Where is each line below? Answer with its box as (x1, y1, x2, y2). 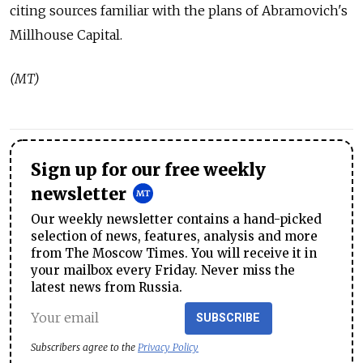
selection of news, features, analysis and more (31, 228, 318, 244)
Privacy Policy (138, 340, 199, 353)
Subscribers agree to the (31, 340, 138, 353)
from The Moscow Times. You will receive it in (31, 245, 317, 261)
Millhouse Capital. (10, 27, 122, 43)
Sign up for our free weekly (31, 160, 266, 181)
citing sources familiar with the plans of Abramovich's (10, 2, 348, 19)
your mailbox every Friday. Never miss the (31, 262, 295, 278)
